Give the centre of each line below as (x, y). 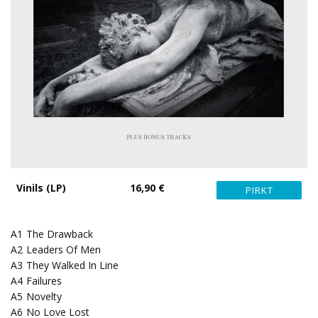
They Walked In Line (72, 265)
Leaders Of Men (64, 250)
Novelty (44, 296)
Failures (44, 281)
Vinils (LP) (41, 188)
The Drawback (60, 234)
